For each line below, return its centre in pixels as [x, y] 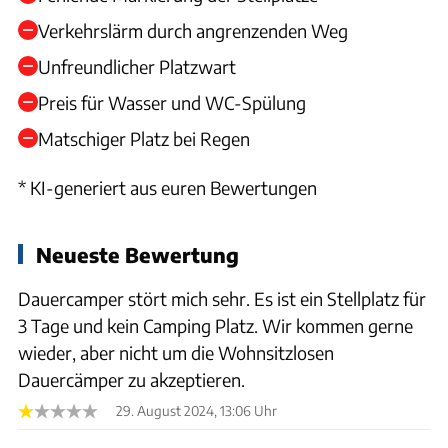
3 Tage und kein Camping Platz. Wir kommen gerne [215, 325]
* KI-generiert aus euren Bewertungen [167, 187]
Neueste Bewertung [137, 254]
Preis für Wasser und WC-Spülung [172, 102]
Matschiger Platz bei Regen [144, 138]
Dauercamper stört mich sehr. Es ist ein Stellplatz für [222, 298]
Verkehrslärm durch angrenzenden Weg [193, 30]
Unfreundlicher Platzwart [137, 66]
